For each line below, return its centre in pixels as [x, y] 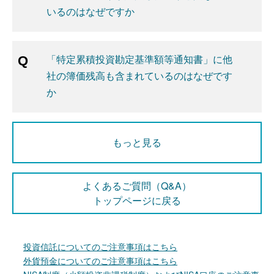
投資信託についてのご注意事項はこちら [100, 246]
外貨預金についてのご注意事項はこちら [100, 261]
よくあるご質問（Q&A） [137, 186]
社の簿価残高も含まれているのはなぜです [139, 76]
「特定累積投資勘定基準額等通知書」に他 [139, 59]
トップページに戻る [137, 200]
